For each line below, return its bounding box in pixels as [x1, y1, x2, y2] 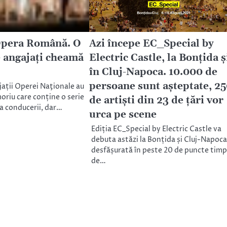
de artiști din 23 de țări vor [89, 94, 223, 107]
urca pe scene [89, 108, 157, 122]
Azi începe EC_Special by [89, 37, 214, 51]
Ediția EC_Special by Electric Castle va [91, 124, 221, 135]
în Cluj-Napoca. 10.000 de [89, 66, 217, 79]
